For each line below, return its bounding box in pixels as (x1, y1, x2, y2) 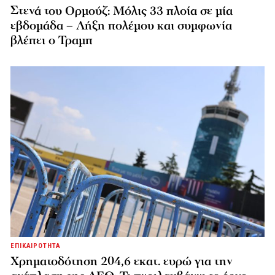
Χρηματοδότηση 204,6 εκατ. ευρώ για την (10, 253, 233, 269)
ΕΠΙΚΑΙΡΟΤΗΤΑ (10, 241, 61, 250)
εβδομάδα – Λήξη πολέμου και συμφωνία (10, 18, 232, 34)
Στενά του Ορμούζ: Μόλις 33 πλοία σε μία (10, 3, 233, 20)
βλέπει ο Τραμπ (10, 33, 93, 49)
